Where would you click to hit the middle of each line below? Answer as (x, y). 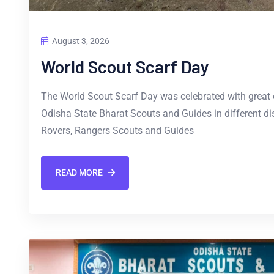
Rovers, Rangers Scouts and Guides (117, 130)
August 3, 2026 (81, 41)
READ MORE (79, 173)
